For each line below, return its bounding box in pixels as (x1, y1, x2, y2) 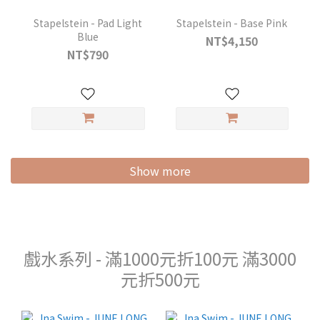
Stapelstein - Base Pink (176, 16, 288, 30)
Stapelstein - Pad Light (34, 16, 143, 30)
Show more (129, 162, 191, 179)
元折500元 (120, 266, 200, 291)
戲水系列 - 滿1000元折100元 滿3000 (24, 246, 296, 271)
